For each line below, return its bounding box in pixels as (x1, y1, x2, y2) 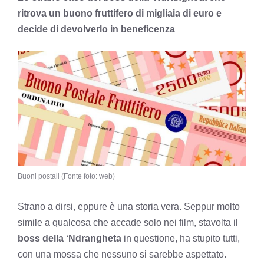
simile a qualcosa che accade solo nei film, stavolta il (18, 217, 238, 227)
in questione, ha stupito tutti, (121, 233, 240, 243)
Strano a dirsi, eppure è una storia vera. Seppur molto (18, 201, 240, 212)
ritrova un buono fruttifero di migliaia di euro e (18, 8, 222, 18)
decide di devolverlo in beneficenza (18, 24, 175, 34)
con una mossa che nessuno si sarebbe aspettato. (18, 249, 226, 259)
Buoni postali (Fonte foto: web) (18, 171, 115, 180)
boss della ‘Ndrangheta (18, 233, 121, 243)
